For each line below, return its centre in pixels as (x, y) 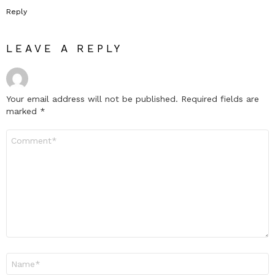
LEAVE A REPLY (65, 48)
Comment (25, 134)
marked (23, 111)
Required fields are (220, 99)
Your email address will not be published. (92, 99)
